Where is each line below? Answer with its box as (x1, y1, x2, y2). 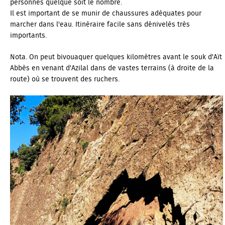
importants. (10, 30, 47, 41)
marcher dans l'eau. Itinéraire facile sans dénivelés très (10, 19, 190, 30)
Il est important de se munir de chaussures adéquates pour (10, 8, 201, 19)
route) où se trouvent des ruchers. (10, 73, 120, 85)
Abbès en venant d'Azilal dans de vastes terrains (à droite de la (10, 62, 214, 74)
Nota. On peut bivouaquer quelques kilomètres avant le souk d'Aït (10, 51, 222, 63)
